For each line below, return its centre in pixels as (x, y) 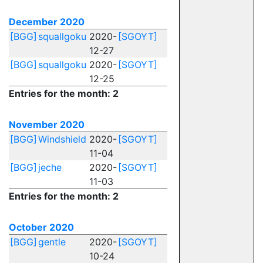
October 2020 (41, 227)
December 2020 (47, 22)
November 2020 (47, 124)
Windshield (62, 139)
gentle (52, 242)
